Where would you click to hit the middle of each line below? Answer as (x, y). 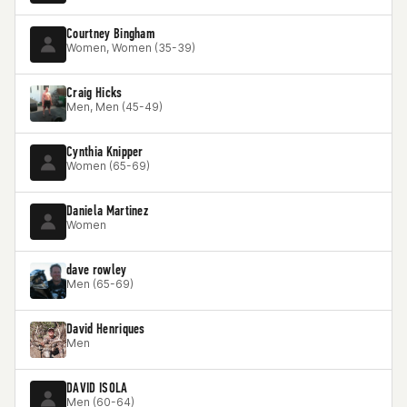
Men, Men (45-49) (114, 107)
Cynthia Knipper (105, 151)
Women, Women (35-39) (131, 48)
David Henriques (106, 328)
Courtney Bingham (111, 33)
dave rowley (97, 269)
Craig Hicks (94, 92)
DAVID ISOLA (97, 387)
